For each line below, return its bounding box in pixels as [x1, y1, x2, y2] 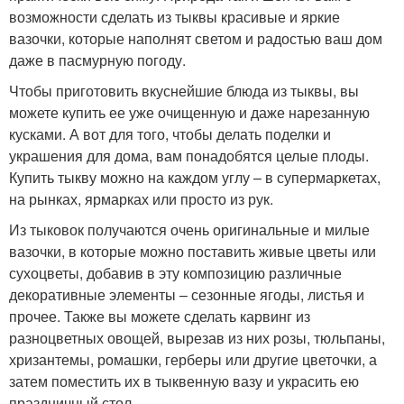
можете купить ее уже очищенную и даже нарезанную [9, 101, 370, 123]
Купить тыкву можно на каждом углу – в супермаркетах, [9, 166, 381, 188]
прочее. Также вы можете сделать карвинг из [9, 305, 310, 326]
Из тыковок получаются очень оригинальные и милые [9, 218, 370, 240]
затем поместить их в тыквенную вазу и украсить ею [9, 370, 359, 391]
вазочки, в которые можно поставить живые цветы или [9, 240, 376, 262]
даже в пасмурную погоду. [9, 49, 186, 70]
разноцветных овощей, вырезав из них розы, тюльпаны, [9, 326, 385, 348]
